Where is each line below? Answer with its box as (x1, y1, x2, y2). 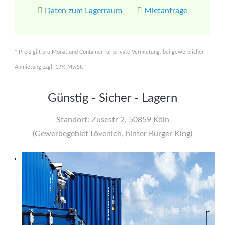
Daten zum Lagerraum (45, 7, 122, 15)
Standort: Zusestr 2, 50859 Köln (56, 116, 169, 124)
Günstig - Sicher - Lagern (48, 92, 177, 104)
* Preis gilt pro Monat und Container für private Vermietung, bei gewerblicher (15, 49, 204, 55)
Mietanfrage (144, 7, 187, 15)
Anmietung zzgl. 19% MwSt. (15, 64, 83, 70)
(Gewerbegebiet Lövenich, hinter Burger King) (33, 130, 192, 138)
